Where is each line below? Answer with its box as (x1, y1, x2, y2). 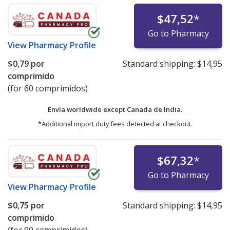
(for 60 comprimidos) (8, 83, 88, 94)
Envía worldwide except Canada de (48, 105, 164, 114)
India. (164, 105, 182, 114)
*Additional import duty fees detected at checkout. (37, 119, 193, 129)
